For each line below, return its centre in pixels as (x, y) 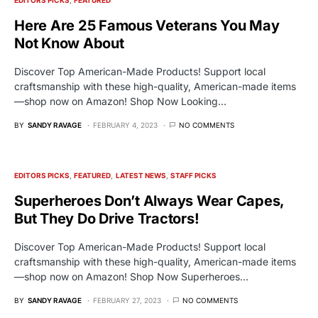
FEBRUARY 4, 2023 (125, 125)
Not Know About (69, 43)
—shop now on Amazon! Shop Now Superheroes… (131, 276)
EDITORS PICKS (42, 175)
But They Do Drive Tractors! (107, 218)
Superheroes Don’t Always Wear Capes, (149, 201)
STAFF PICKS (193, 175)
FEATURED (93, 175)
